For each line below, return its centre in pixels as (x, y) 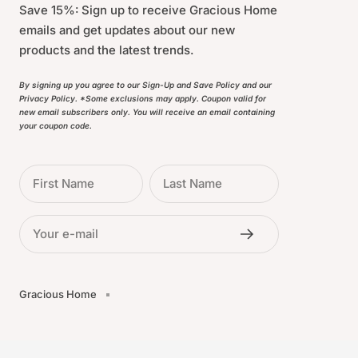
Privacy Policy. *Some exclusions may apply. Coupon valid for (143, 99)
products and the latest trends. (106, 50)
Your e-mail (66, 234)
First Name (64, 183)
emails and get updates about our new (127, 30)
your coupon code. (56, 126)
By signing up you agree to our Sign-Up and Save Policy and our (145, 85)
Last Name (192, 183)
